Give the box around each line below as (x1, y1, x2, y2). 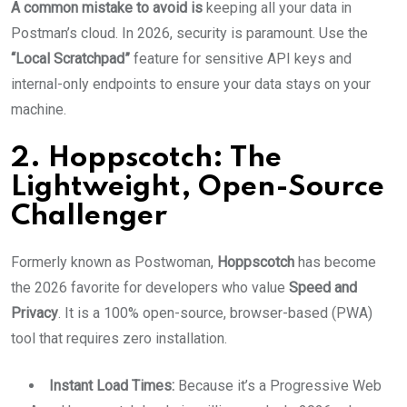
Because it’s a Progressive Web (174, 377, 382, 394)
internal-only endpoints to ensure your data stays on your (11, 75, 371, 93)
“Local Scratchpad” (11, 50, 130, 67)
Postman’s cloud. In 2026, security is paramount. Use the (11, 25, 368, 42)
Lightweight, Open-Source (11, 174, 384, 202)
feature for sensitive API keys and (130, 50, 352, 67)
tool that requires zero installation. (11, 330, 227, 347)
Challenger (11, 203, 167, 231)
